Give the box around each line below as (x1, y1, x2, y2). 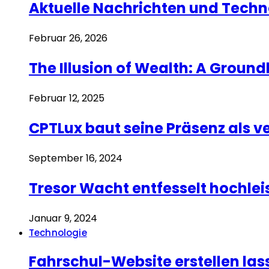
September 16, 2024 (29, 151, 122, 165)
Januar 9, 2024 (29, 211, 97, 225)
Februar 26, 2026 (29, 31, 107, 46)
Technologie (29, 226, 87, 239)
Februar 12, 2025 (29, 91, 104, 105)
